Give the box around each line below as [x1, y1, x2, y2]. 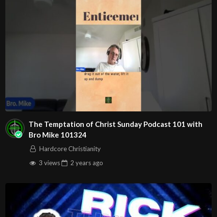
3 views [37, 158, 60, 167]
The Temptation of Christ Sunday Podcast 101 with [28, 120, 202, 129]
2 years [70, 158, 92, 167]
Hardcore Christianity [39, 144, 101, 153]
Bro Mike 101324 [28, 130, 87, 139]
